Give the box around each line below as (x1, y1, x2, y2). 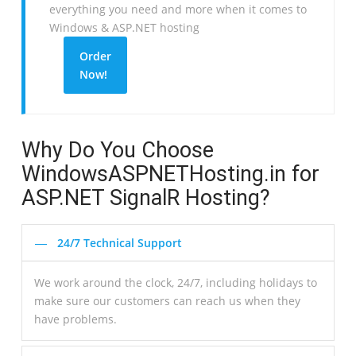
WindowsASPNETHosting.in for (21, 161, 319, 187)
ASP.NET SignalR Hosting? (21, 184, 270, 211)
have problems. (33, 311, 117, 327)
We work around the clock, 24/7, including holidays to (33, 274, 317, 290)
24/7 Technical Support (56, 234, 182, 250)
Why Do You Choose (21, 137, 214, 163)
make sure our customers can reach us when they (33, 292, 300, 308)
